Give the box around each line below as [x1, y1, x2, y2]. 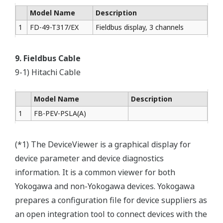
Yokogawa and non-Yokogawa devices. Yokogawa [15, 181, 195, 192]
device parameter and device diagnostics [15, 153, 164, 164]
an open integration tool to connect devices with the [15, 209, 207, 220]
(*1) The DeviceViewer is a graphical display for [15, 139, 191, 150]
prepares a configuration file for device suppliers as [15, 195, 207, 206]
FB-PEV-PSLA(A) [34, 109, 86, 118]
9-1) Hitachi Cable [15, 67, 81, 78]
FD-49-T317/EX [30, 22, 79, 32]
